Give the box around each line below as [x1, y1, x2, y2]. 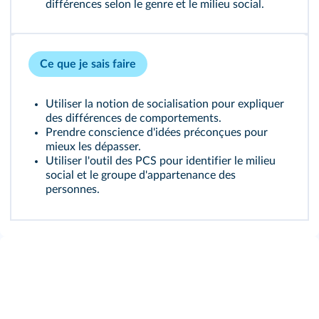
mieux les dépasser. [46, 141, 141, 152]
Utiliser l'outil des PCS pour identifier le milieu [46, 155, 276, 167]
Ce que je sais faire [40, 58, 136, 70]
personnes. [46, 184, 100, 195]
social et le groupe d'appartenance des [46, 169, 236, 181]
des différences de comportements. [46, 113, 221, 124]
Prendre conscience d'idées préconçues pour [46, 127, 268, 138]
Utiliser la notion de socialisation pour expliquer [46, 98, 284, 110]
